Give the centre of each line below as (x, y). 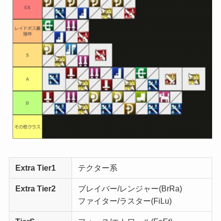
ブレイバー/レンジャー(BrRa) (130, 189)
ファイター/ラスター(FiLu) (125, 201)
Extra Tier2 (35, 189)
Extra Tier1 (35, 168)
